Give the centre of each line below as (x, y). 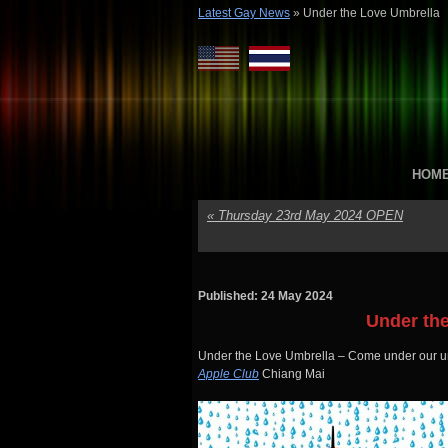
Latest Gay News (244, 13)
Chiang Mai (292, 374)
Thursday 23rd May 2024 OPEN (308, 215)
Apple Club (228, 374)
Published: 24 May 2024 (265, 296)
